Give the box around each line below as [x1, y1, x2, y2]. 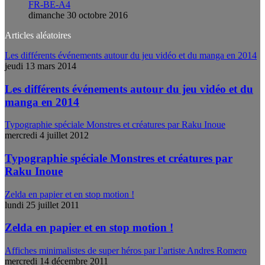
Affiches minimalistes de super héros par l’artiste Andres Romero [5, 245, 247, 256]
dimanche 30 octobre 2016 [28, 9, 128, 20]
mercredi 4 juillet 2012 [5, 130, 89, 141]
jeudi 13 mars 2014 [5, 60, 76, 71]
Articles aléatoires [5, 30, 71, 40]
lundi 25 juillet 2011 [5, 199, 79, 210]
